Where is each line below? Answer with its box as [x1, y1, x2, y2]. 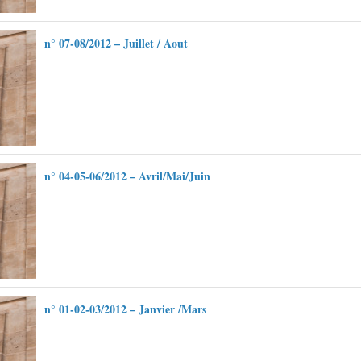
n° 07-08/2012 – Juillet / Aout [44, 35, 188, 52]
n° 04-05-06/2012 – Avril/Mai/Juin [44, 168, 210, 185]
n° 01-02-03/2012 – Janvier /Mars [44, 301, 206, 317]
